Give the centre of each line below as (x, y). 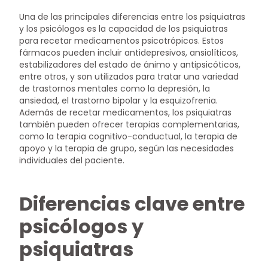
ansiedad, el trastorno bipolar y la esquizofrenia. (119, 101)
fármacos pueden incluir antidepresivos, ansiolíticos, (129, 53)
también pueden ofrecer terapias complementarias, (130, 125)
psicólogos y (82, 226)
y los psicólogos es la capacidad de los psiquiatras (124, 29)
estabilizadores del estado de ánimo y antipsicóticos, (130, 65)
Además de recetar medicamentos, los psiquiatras (126, 113)
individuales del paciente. (72, 161)
